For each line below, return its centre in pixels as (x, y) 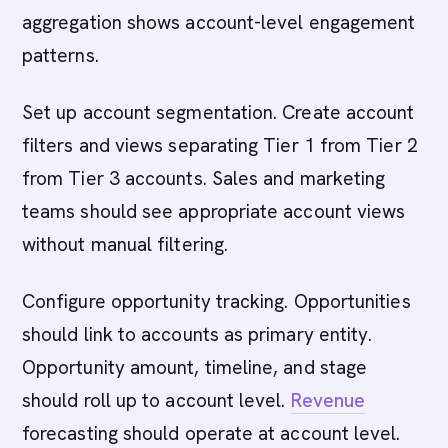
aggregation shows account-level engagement (219, 22)
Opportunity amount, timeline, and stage (195, 367)
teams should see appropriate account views (214, 211)
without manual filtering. (125, 244)
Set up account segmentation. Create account (218, 112)
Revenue (328, 400)
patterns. (60, 55)
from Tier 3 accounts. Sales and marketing (204, 178)
